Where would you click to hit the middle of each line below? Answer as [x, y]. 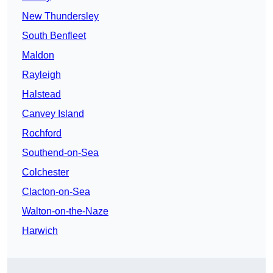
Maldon [38, 55]
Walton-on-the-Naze [65, 211]
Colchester [45, 172]
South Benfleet [54, 36]
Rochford [42, 133]
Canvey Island [53, 114]
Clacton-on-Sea [56, 192]
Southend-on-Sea [60, 153]
